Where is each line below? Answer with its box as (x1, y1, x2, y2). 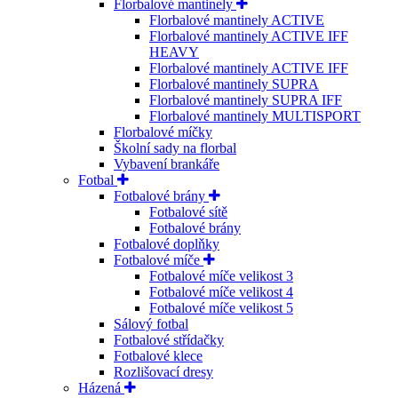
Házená (78, 380, 124, 396)
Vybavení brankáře (114, 156, 219, 172)
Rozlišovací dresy (114, 364, 213, 380)
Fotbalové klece (114, 348, 203, 364)
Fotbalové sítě (149, 204, 227, 220)
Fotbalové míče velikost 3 (149, 268, 293, 284)
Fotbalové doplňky (114, 236, 219, 252)
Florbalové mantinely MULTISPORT (149, 108, 361, 124)
